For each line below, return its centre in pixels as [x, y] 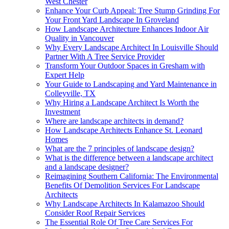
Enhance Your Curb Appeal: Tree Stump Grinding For [132, 10]
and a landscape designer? [87, 167]
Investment [63, 111]
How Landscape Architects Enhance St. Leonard [124, 130]
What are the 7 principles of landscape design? [120, 148]
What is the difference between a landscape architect [129, 157]
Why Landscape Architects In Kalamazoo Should [125, 203]
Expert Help [65, 75]
